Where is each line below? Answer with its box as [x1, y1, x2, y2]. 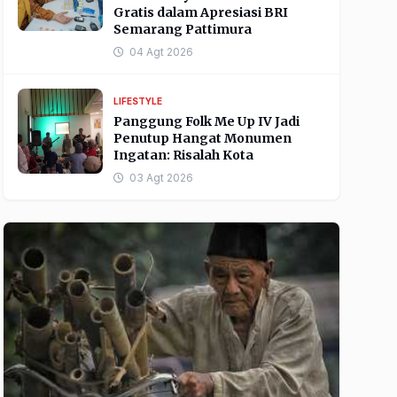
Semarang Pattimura [113, 21, 252, 37]
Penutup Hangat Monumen [113, 130, 292, 146]
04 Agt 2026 [128, 45, 193, 58]
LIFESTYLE [113, 96, 162, 106]
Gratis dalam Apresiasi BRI [113, 4, 288, 20]
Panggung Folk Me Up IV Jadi [113, 113, 300, 129]
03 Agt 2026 [128, 171, 193, 184]
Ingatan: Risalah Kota [113, 147, 253, 163]
